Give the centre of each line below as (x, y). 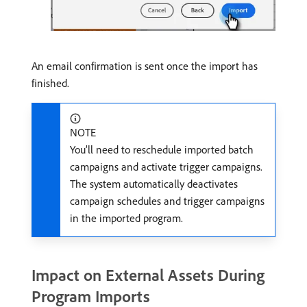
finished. (50, 83)
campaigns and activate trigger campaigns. (166, 166)
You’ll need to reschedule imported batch (162, 149)
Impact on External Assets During (148, 274)
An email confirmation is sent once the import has (145, 65)
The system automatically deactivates (154, 183)
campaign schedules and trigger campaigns (167, 200)
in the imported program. (126, 218)
